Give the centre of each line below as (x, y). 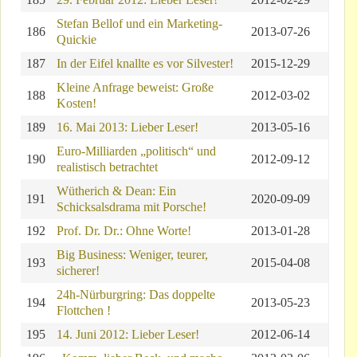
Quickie (76, 39)
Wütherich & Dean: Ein (116, 190)
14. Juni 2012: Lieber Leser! (128, 334)
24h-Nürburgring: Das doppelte (136, 294)
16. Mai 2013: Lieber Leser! (127, 127)
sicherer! (78, 270)
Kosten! (76, 103)
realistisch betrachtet (107, 167)
